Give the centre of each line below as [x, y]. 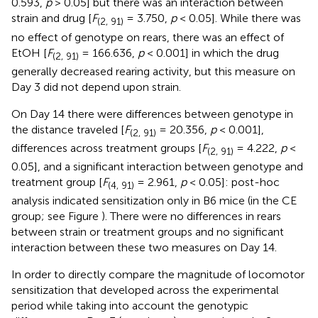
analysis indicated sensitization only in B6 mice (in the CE [154, 201]
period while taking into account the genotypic [130, 306]
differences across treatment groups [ [106, 148]
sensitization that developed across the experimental [145, 290]
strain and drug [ [51, 18]
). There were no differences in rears [191, 216]
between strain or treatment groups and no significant [148, 232]
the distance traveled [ [68, 129]
